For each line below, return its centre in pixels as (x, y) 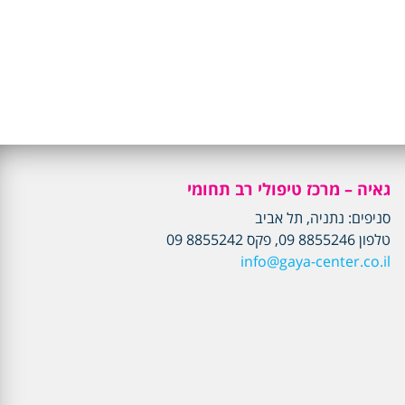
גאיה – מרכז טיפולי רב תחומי (289, 188)
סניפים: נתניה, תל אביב (323, 217)
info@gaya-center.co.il (316, 261)
